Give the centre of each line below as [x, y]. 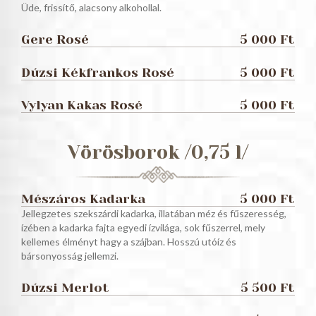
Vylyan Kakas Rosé [82, 104]
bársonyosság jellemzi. [70, 255]
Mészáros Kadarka [83, 198]
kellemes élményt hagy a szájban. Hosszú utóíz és [129, 241]
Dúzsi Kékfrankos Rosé [98, 72]
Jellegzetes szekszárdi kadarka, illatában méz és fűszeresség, [154, 213]
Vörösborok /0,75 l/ [158, 153]
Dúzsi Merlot [65, 287]
